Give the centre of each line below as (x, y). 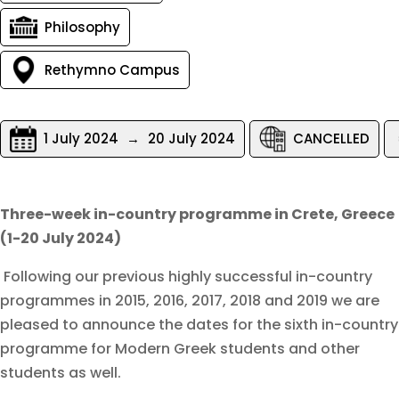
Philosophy (82, 27)
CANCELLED (331, 139)
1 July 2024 (83, 139)
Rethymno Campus (112, 69)
